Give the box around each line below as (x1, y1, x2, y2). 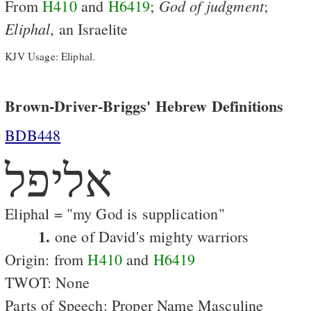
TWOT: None (5, 271, 90, 292)
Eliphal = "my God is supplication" (5, 203, 225, 224)
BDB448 (5, 124, 61, 145)
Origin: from (5, 249, 88, 269)
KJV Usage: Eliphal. (5, 49, 96, 64)
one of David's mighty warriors (50, 226, 249, 246)
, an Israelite (50, 18, 128, 39)
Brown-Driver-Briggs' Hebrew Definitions (5, 94, 284, 117)
